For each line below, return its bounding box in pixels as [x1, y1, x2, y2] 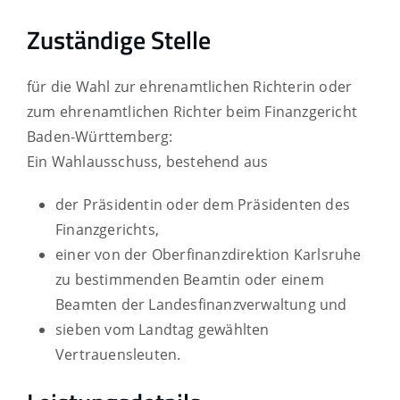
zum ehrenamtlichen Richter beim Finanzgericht [27, 101, 358, 121]
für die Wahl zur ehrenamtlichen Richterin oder [27, 76, 353, 96]
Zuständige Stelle [27, 20, 211, 59]
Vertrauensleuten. [55, 344, 181, 364]
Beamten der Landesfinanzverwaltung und [55, 294, 347, 314]
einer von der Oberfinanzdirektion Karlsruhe [55, 244, 362, 264]
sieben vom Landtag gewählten [55, 319, 270, 339]
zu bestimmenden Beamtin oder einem [55, 269, 324, 289]
